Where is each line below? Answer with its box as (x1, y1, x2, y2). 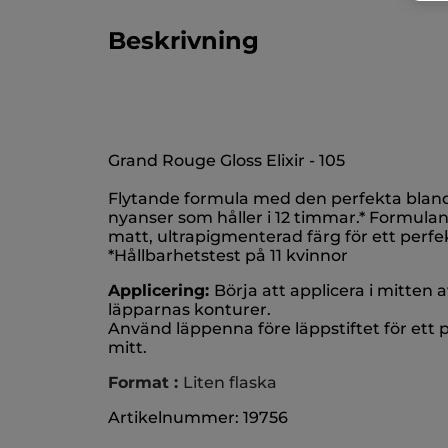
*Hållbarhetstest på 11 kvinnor (108, 246, 348, 266)
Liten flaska (183, 373, 277, 393)
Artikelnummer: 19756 (108, 408, 288, 428)
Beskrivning (108, 26, 259, 56)
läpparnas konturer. (108, 300, 271, 320)
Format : (108, 373, 183, 393)
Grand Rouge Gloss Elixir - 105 (108, 151, 345, 171)
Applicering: (108, 281, 214, 301)
